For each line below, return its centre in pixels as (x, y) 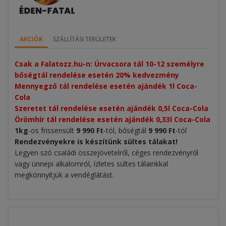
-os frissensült (52, 130)
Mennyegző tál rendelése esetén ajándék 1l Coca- (106, 86)
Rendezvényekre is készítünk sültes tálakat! (96, 141)
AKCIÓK (31, 39)
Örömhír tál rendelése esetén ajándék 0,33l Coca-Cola (112, 119)
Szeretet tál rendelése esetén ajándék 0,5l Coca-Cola (111, 108)
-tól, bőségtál (126, 130)
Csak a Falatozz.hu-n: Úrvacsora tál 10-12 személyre (109, 64)
